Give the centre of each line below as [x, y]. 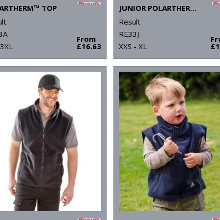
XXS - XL [133, 46]
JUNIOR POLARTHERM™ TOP [194, 8]
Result [130, 22]
